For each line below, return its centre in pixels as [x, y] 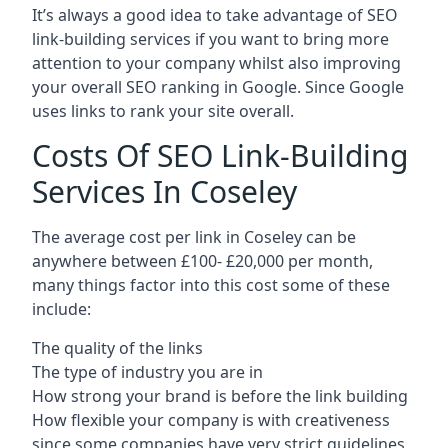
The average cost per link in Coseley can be [194, 237]
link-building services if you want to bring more [210, 39]
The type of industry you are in [147, 372]
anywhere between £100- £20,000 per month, [202, 261]
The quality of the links [117, 348]
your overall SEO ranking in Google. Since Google [218, 87]
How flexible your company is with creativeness [211, 420]
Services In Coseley [164, 191]
